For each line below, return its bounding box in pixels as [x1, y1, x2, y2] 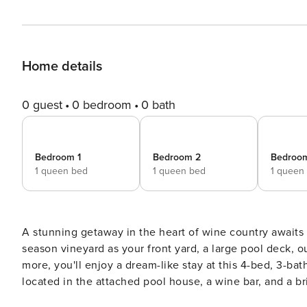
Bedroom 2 [153, 151, 201, 163]
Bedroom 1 [35, 151, 81, 163]
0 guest [22, 97, 62, 112]
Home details [22, 58, 102, 75]
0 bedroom [72, 97, 132, 112]
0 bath [141, 97, 175, 112]
